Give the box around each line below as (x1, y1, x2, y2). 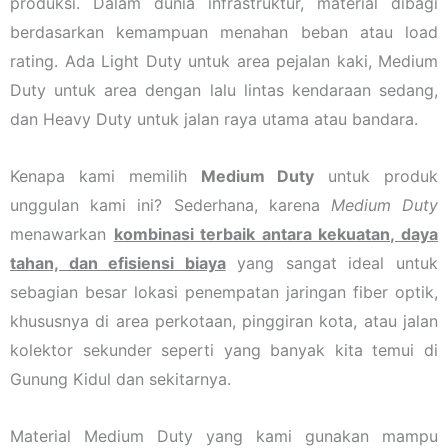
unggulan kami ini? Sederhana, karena (10, 194, 331, 215)
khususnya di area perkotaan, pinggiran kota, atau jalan (10, 310, 438, 331)
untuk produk (314, 165, 439, 186)
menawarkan (10, 223, 114, 244)
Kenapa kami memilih (10, 165, 201, 186)
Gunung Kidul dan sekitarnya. (10, 368, 231, 389)
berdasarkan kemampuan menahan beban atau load (10, 21, 438, 42)
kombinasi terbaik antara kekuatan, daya (113, 223, 439, 244)
